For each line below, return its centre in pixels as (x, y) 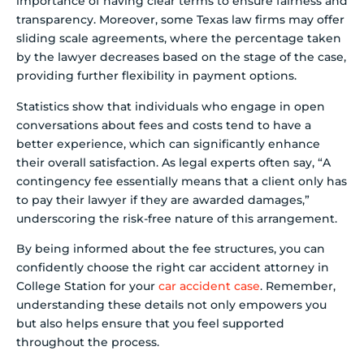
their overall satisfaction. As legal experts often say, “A (173, 162)
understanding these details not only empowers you (171, 305)
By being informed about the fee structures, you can (171, 249)
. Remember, (298, 286)
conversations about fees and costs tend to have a (164, 125)
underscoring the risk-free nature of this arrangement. (177, 218)
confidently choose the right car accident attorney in (173, 268)
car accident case (209, 286)
